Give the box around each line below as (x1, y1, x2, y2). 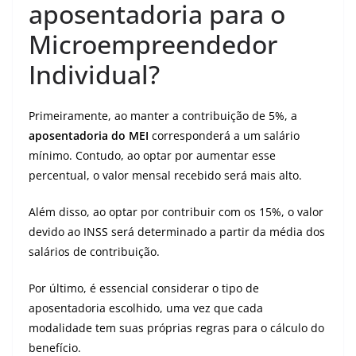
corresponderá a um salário (149, 128, 300, 143)
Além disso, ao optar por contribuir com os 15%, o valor (29, 204, 323, 219)
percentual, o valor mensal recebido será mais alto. (29, 168, 302, 183)
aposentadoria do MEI (29, 128, 149, 143)
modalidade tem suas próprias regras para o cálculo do (29, 320, 324, 335)
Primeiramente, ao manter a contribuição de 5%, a (29, 108, 297, 123)
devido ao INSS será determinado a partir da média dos (29, 224, 325, 239)
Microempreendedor (29, 27, 277, 61)
